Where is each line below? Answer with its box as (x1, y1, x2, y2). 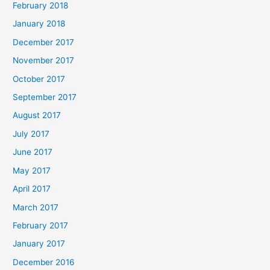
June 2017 (13, 147, 53, 157)
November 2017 (13, 55, 75, 66)
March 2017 (13, 202, 59, 212)
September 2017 (13, 92, 77, 102)
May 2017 (13, 165, 51, 175)
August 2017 (13, 110, 61, 121)
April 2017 (13, 184, 51, 194)
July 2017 (13, 128, 50, 139)
